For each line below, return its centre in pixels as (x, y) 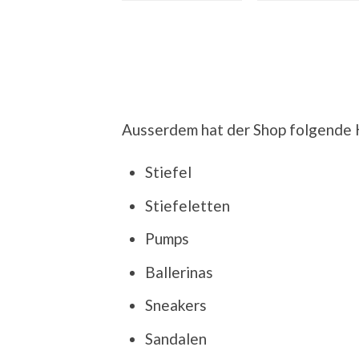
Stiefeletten (187, 205)
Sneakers (175, 305)
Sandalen (175, 338)
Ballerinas (179, 272)
